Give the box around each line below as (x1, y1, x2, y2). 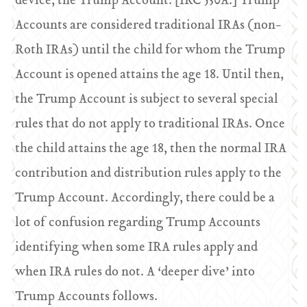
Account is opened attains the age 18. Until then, (15, 64, 284, 86)
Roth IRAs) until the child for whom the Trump (15, 40, 286, 61)
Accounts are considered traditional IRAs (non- (15, 15, 282, 36)
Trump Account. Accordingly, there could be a (15, 188, 275, 209)
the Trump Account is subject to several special (15, 89, 279, 110)
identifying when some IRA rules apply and (15, 237, 258, 258)
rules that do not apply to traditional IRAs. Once (15, 114, 286, 135)
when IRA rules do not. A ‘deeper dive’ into (15, 262, 256, 283)
